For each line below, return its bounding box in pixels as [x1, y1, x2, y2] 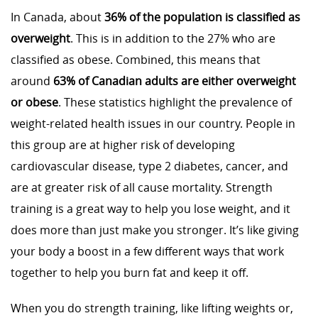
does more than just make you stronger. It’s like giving [11, 222, 299, 238]
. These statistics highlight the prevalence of [58, 94, 292, 110]
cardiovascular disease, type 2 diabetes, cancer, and [11, 158, 288, 174]
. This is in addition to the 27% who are [70, 31, 275, 46]
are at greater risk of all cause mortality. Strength [11, 180, 273, 195]
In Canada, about [11, 9, 104, 25]
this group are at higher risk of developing [11, 137, 235, 153]
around [11, 73, 53, 89]
